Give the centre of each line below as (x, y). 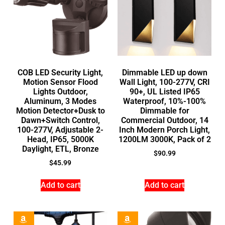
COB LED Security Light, (61, 72)
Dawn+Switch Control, (60, 120)
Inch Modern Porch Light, (165, 130)
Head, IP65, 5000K (60, 139)
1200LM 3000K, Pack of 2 (164, 139)
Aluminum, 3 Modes (61, 101)
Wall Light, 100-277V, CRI (164, 82)
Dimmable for (164, 110)
